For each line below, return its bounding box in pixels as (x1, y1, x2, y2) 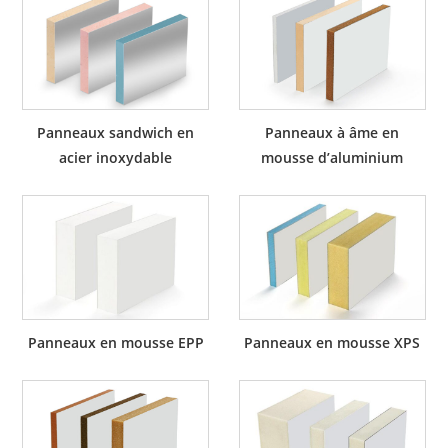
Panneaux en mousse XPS (244, 333, 421, 353)
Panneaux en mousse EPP (27, 333, 204, 353)
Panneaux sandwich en (37, 123, 195, 143)
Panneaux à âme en (265, 123, 400, 143)
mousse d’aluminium (261, 148, 404, 168)
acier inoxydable (59, 148, 173, 168)
